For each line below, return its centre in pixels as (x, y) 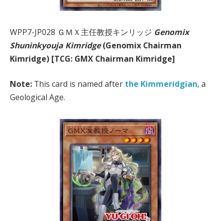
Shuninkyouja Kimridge (55, 45)
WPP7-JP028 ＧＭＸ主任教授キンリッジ (82, 32)
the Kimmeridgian (161, 84)
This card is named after (78, 84)
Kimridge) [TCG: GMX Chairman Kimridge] (92, 58)
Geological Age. (37, 97)
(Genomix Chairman (141, 45)
